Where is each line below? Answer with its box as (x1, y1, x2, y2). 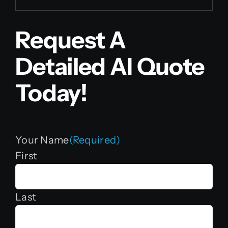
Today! (15, 78, 87, 108)
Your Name (15, 133, 69, 146)
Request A (15, 25, 126, 55)
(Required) (69, 133, 121, 146)
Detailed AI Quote (15, 52, 205, 81)
